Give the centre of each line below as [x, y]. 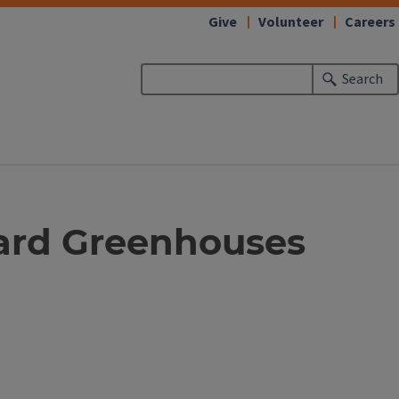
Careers [370, 22]
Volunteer [291, 22]
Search [363, 79]
